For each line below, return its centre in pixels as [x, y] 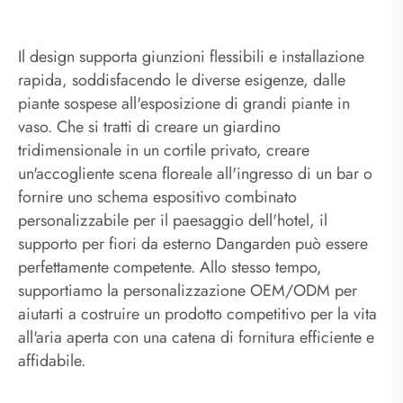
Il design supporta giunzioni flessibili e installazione [191, 56]
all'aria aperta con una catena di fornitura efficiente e [196, 337]
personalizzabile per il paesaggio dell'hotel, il [173, 220]
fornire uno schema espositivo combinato [157, 197]
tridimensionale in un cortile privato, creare [164, 150]
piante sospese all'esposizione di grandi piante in [184, 103]
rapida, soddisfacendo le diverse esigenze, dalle [182, 80]
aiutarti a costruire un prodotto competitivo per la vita [197, 313]
